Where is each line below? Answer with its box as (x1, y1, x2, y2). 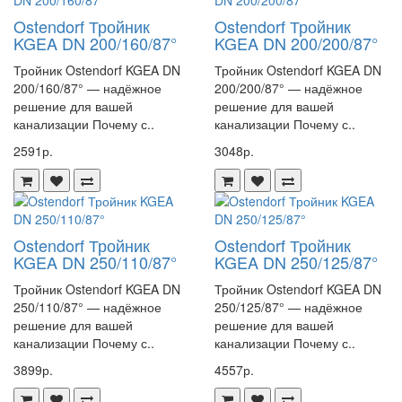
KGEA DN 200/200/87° (214, 31, 378, 55)
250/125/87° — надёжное (214, 298, 363, 316)
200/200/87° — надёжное (214, 79, 363, 97)
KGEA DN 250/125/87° (214, 250, 378, 274)
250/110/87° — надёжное (13, 298, 162, 316)
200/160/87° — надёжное (13, 79, 162, 97)
